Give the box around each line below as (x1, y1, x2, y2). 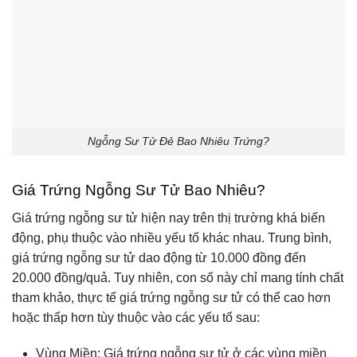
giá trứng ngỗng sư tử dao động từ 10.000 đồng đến (12, 250, 306, 265)
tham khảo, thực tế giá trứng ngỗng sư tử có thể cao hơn (12, 290, 331, 304)
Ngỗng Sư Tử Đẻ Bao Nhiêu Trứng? (88, 135, 269, 148)
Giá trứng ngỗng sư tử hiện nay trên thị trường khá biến (12, 210, 325, 225)
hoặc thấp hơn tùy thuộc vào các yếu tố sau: (12, 310, 260, 324)
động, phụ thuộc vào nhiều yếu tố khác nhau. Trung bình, (12, 230, 331, 245)
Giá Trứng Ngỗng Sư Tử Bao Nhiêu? (12, 181, 265, 198)
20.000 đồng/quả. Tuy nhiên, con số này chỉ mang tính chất (12, 270, 343, 284)
